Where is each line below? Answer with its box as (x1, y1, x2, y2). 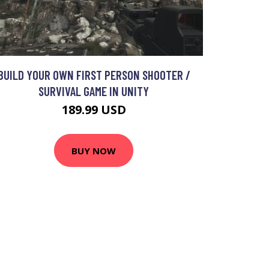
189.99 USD (61, 101, 126, 118)
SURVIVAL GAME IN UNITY (38, 83, 149, 99)
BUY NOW (71, 144, 116, 157)
